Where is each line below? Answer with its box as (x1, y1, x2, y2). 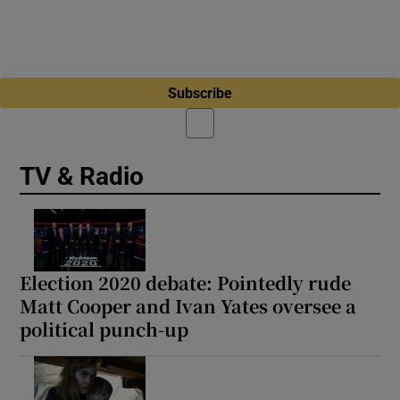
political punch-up (20, 315, 189, 342)
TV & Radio (20, 163, 145, 188)
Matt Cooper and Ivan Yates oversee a (20, 292, 357, 319)
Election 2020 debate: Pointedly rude (20, 269, 352, 296)
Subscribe (168, 86, 232, 100)
